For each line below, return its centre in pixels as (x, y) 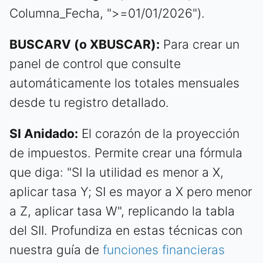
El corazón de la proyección (159, 134)
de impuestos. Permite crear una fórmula (126, 153)
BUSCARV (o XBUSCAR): (85, 45)
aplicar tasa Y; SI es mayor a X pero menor (131, 192)
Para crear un (200, 45)
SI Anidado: (44, 134)
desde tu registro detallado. (89, 103)
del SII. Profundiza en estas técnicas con (126, 231)
